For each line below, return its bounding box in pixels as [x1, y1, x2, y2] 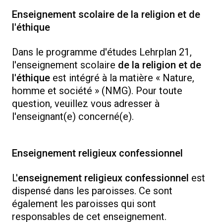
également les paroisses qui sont [12, 197, 156, 211]
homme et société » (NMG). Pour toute [12, 84, 182, 98]
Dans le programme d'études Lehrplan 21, [12, 45, 192, 59]
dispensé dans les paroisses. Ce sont [12, 184, 172, 198]
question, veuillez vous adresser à [12, 97, 160, 111]
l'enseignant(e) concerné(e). [12, 110, 139, 124]
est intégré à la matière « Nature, [50, 71, 194, 85]
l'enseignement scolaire [12, 58, 118, 72]
